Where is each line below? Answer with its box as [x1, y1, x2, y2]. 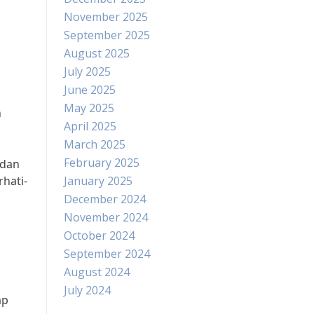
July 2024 [64, 282, 111, 298]
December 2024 [64, 191, 146, 207]
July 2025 [64, 64, 111, 79]
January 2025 [64, 173, 132, 189]
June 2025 [64, 82, 116, 97]
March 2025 [64, 137, 125, 152]
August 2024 [64, 264, 130, 280]
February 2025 [64, 155, 139, 170]
